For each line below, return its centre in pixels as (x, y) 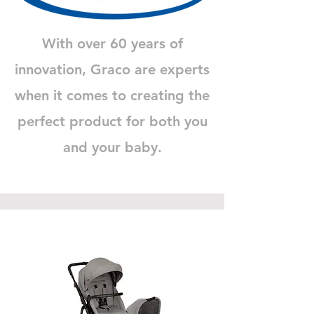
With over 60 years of (112, 43)
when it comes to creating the (112, 95)
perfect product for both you (112, 121)
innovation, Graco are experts (112, 69)
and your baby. (112, 147)
